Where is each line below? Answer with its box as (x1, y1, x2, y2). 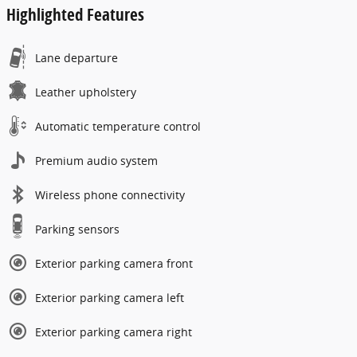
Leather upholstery (35, 84, 136, 100)
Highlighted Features (6, 2, 144, 25)
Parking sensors (35, 221, 120, 237)
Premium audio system (35, 152, 158, 168)
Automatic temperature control (35, 118, 201, 134)
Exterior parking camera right (35, 324, 192, 339)
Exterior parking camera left (35, 289, 184, 305)
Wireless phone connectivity (35, 186, 185, 202)
